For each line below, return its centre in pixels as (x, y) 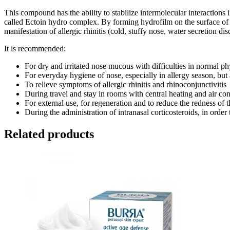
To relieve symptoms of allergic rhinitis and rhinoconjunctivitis (126, 84)
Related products (49, 134)
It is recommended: (35, 48)
